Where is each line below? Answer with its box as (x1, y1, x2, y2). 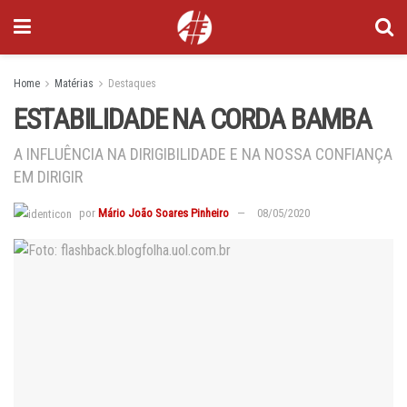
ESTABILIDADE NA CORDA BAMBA (14, 102, 372, 136)
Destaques (108, 77, 156, 90)
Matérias (55, 77, 94, 90)
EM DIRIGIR (14, 166, 83, 186)
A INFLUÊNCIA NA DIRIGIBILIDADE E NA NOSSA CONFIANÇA (14, 144, 392, 164)
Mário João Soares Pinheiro (98, 205, 229, 220)
